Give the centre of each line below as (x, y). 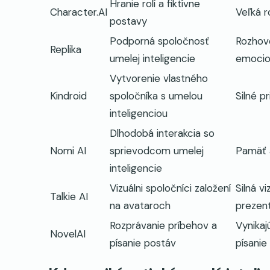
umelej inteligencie (152, 59)
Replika (66, 50)
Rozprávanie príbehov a (163, 226)
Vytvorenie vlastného (159, 79)
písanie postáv (143, 243)
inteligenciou (139, 114)
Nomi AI (68, 151)
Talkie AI (69, 197)
